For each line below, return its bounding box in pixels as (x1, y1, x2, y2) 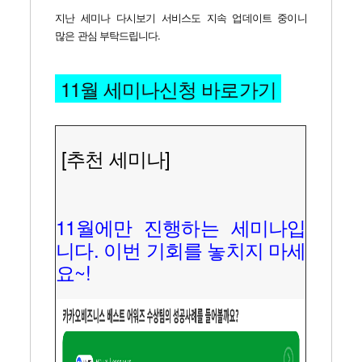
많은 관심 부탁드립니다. (55, 27, 166, 43)
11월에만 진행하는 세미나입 (56, 213, 306, 241)
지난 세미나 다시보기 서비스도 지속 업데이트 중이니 (55, 10, 307, 25)
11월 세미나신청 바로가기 (60, 74, 281, 103)
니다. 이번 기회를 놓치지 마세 (56, 235, 306, 263)
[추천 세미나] (56, 144, 175, 172)
